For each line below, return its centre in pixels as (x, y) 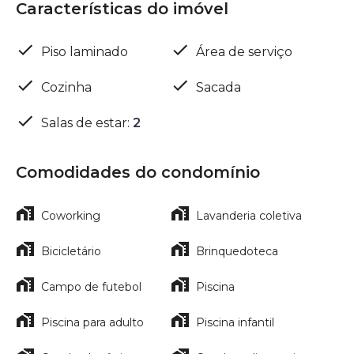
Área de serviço (244, 51)
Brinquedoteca (237, 251)
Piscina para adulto (92, 322)
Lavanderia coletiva (249, 215)
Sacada (218, 87)
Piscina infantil (235, 322)
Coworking (71, 215)
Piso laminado (85, 51)
